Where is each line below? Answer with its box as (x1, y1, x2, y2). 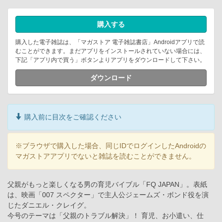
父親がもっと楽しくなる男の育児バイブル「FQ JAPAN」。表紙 (7, 180, 207, 189)
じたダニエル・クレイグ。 (7, 201, 91, 210)
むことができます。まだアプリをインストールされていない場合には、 (15, 48, 206, 55)
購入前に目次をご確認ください (22, 113, 121, 121)
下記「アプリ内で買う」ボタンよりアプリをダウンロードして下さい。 (15, 56, 206, 64)
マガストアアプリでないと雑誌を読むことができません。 (15, 152, 196, 161)
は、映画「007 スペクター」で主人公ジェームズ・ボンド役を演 (7, 191, 209, 199)
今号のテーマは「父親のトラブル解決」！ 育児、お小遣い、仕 (7, 212, 204, 220)
